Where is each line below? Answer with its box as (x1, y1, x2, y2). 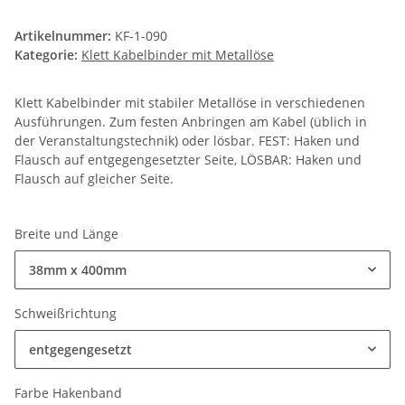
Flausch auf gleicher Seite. (14, 170, 174, 188)
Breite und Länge (14, 225, 122, 243)
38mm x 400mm (29, 261, 127, 279)
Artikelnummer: (14, 27, 115, 45)
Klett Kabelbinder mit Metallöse (81, 46, 274, 64)
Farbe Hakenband (14, 384, 126, 402)
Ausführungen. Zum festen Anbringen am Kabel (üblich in (14, 113, 367, 131)
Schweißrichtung (14, 305, 120, 323)
